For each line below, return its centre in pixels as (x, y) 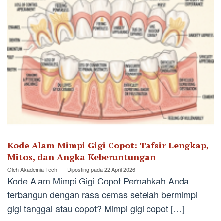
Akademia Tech (39, 169)
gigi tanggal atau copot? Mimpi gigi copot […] (96, 208)
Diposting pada (86, 169)
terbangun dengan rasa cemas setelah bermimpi (103, 194)
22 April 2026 (120, 169)
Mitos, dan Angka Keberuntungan (82, 157)
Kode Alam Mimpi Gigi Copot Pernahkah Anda (98, 180)
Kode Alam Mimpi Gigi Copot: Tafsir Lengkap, (108, 145)
